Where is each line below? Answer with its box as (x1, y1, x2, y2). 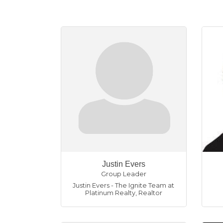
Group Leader (101, 170, 146, 178)
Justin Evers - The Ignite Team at (73, 181, 175, 189)
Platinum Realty (85, 189, 135, 197)
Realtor (138, 189, 162, 197)
